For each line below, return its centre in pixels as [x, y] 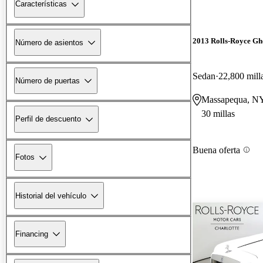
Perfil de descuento [48, 119]
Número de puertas [48, 80]
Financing [32, 234]
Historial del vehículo [51, 195]
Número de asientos [49, 42]
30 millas [218, 113]
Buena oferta [216, 150]
